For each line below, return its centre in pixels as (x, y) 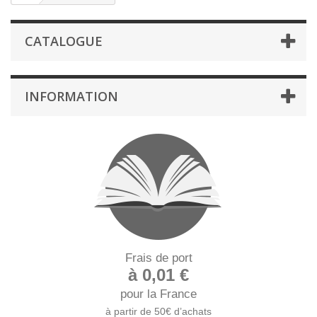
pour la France (158, 294)
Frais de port (158, 258)
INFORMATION (71, 96)
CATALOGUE (64, 41)
